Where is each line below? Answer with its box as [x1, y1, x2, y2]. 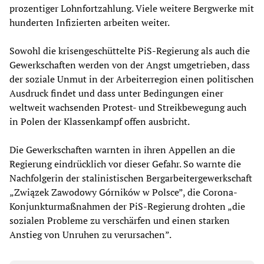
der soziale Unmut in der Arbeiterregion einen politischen [9, 72, 254, 86]
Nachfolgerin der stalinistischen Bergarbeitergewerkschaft [9, 171, 252, 185]
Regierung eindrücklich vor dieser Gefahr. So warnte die [9, 157, 241, 171]
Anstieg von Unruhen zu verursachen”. [9, 228, 171, 242]
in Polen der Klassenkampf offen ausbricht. [9, 115, 190, 128]
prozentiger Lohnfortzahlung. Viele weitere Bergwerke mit [9, 2, 254, 15]
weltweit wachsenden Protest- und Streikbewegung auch [9, 101, 246, 114]
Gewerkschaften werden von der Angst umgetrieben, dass [9, 58, 250, 72]
